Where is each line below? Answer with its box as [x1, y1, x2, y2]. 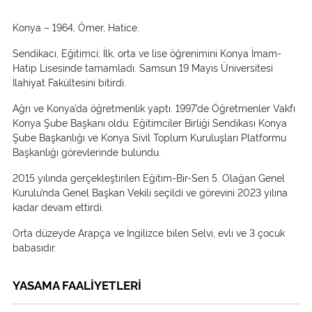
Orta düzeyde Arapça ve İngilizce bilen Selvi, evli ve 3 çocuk [13, 226, 285, 239]
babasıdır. [13, 240, 56, 253]
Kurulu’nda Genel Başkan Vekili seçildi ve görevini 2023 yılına [13, 185, 288, 198]
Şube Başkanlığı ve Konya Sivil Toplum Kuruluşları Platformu [13, 130, 286, 143]
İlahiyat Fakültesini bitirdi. [13, 75, 126, 88]
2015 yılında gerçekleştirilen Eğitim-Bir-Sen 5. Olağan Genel [13, 171, 285, 184]
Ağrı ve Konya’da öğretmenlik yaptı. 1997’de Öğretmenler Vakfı [13, 101, 295, 114]
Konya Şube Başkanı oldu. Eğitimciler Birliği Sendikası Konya [13, 116, 287, 129]
